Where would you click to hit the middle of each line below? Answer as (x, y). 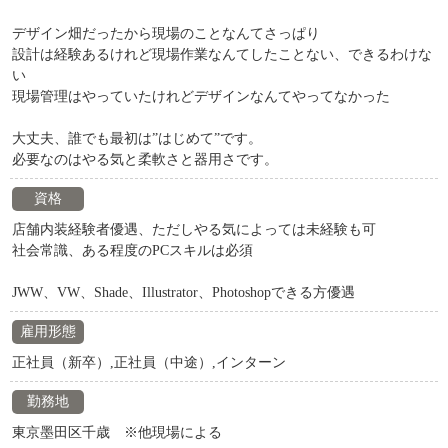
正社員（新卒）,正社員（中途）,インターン (149, 362)
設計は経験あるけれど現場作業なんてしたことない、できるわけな (222, 54)
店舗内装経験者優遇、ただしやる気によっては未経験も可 (194, 229)
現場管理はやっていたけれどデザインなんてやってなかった (201, 96)
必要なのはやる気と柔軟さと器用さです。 (145, 159)
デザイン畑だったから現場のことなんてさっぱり (166, 33)
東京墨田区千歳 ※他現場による (117, 432)
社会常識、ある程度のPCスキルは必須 (132, 250)
